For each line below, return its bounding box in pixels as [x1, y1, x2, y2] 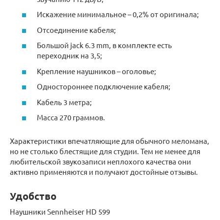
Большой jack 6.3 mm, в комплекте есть [37, 40, 172, 50]
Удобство [10, 190, 56, 203]
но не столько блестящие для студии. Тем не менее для [10, 146, 200, 156]
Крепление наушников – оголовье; [37, 66, 156, 76]
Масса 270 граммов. [37, 112, 105, 122]
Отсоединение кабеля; [37, 25, 116, 34]
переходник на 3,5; [37, 51, 102, 60]
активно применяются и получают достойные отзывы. [10, 167, 198, 177]
